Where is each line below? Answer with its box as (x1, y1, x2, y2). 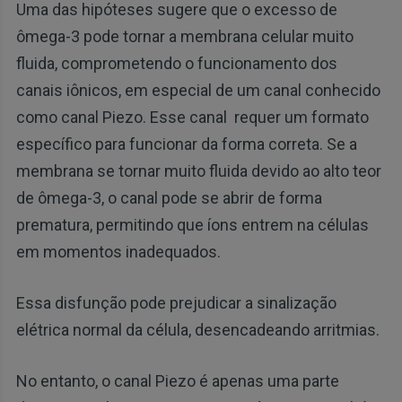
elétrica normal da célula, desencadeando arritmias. (15, 320, 380, 340)
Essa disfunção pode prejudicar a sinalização (15, 293, 336, 313)
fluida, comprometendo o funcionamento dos (15, 54, 337, 74)
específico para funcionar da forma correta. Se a (15, 135, 357, 154)
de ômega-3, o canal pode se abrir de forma (15, 188, 322, 208)
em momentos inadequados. (15, 242, 221, 262)
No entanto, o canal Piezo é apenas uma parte (15, 371, 339, 391)
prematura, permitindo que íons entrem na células (15, 215, 369, 235)
